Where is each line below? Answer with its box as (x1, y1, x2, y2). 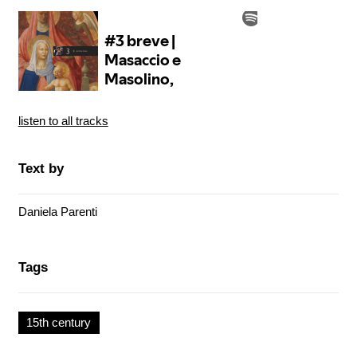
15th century (26, 315, 92, 329)
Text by (18, 161, 64, 176)
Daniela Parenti (18, 205, 97, 219)
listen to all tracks (18, 113, 108, 127)
